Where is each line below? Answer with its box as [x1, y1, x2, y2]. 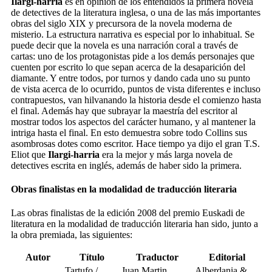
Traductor [135, 252, 178, 263]
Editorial [209, 252, 245, 263]
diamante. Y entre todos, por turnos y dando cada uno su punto [11, 72, 250, 83]
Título [80, 252, 104, 263]
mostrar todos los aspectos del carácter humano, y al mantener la [11, 116, 256, 127]
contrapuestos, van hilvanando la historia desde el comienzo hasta [11, 94, 261, 105]
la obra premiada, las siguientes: [11, 229, 132, 240]
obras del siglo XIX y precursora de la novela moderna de [11, 18, 232, 29]
